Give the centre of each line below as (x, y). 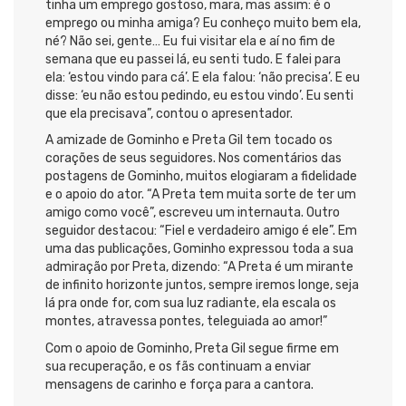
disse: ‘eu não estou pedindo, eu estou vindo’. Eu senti (199, 95)
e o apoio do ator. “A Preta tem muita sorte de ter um (201, 195)
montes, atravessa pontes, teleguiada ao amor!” (186, 322)
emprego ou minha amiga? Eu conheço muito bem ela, (203, 23)
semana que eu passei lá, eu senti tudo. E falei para (193, 59)
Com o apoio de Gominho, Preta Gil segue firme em (192, 348)
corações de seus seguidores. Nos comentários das (193, 159)
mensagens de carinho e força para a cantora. (179, 384)
